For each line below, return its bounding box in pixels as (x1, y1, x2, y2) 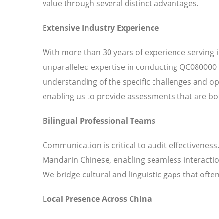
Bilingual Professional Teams (43, 115, 155, 127)
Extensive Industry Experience (43, 22, 159, 34)
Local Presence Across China (43, 194, 152, 205)
